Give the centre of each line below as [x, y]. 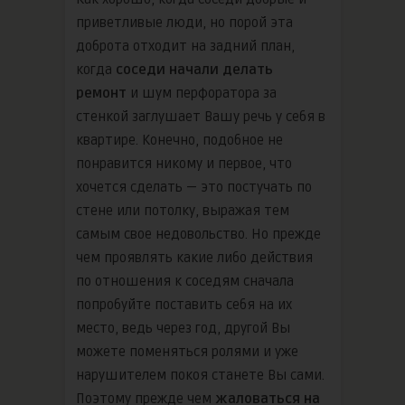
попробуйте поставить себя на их [184, 304]
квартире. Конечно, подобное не [179, 140]
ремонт [103, 93]
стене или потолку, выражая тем [183, 210]
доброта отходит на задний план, [185, 46]
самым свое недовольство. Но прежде [198, 234]
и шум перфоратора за [203, 93]
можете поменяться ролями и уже [187, 351]
